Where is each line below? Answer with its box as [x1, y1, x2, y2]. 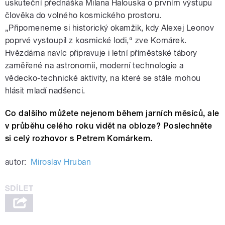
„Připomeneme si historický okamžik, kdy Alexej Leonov [5, 23, 214, 33]
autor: [5, 157, 27, 167]
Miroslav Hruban [30, 157, 91, 167]
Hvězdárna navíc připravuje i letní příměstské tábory [5, 48, 197, 58]
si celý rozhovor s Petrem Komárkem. [5, 134, 153, 144]
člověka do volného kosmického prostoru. [5, 11, 162, 21]
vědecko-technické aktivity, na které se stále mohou [5, 73, 201, 83]
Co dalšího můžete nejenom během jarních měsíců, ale [5, 108, 219, 119]
